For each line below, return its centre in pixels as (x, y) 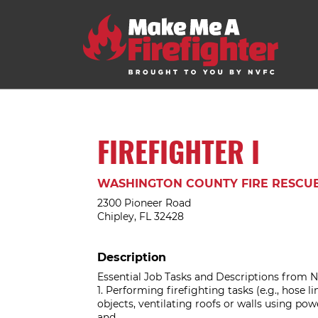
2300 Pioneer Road (144, 203)
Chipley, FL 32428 (141, 216)
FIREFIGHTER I (179, 151)
